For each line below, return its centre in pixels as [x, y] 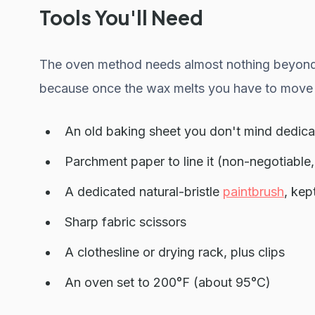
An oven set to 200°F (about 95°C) [168, 282]
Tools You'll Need [121, 17]
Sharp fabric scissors [126, 221]
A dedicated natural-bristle [144, 191]
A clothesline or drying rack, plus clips [175, 252]
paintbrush [253, 191]
